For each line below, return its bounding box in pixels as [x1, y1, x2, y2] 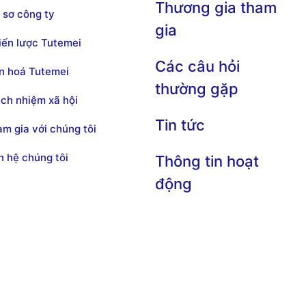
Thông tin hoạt [155, 152, 260, 170]
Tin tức [155, 115, 206, 134]
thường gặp [155, 79, 239, 98]
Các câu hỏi [155, 57, 240, 75]
